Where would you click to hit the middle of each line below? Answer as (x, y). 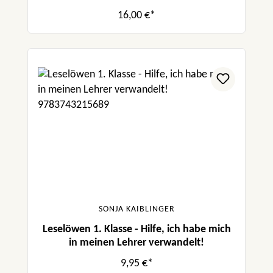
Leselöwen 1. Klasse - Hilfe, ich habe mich (136, 229)
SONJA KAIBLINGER (136, 209)
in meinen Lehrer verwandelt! (136, 243)
